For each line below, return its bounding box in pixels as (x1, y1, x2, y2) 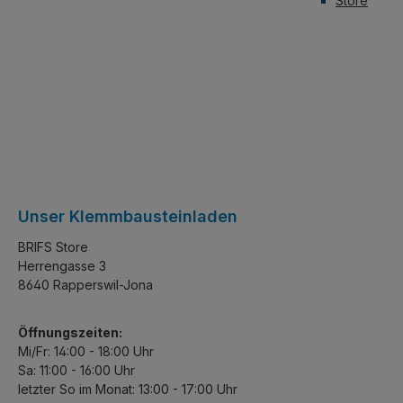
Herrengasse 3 (18, 258, 106, 273)
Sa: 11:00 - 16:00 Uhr (18, 363, 135, 378)
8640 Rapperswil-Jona (18, 277, 153, 292)
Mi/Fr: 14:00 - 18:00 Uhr (18, 344, 154, 359)
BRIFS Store (18, 239, 88, 255)
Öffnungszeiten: (18, 325, 122, 340)
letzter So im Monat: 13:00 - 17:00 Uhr (18, 381, 237, 397)
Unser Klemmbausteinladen (18, 207, 237, 226)
